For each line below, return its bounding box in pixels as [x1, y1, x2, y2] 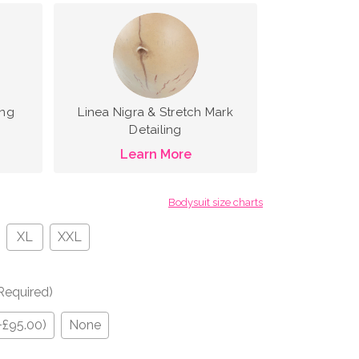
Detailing [129, 122, 182, 137]
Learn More [119, 146, 192, 162]
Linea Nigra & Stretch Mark [78, 104, 233, 119]
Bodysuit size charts [168, 196, 263, 208]
